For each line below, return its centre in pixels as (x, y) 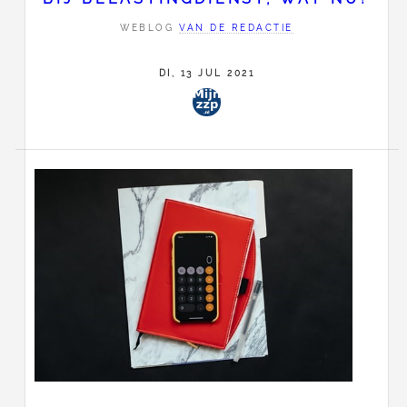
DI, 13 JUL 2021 (207, 73)
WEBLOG (150, 27)
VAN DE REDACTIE (236, 27)
